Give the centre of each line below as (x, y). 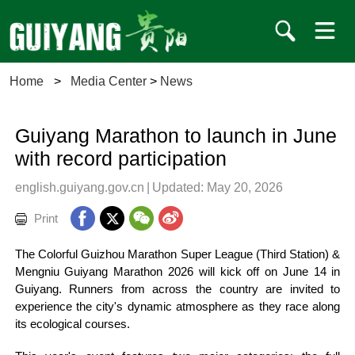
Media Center (109, 81)
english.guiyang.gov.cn (79, 187)
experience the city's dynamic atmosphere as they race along (177, 307)
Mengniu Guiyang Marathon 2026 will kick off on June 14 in (177, 272)
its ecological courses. (72, 324)
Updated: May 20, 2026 (217, 187)
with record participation (120, 158)
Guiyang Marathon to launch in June (176, 136)
